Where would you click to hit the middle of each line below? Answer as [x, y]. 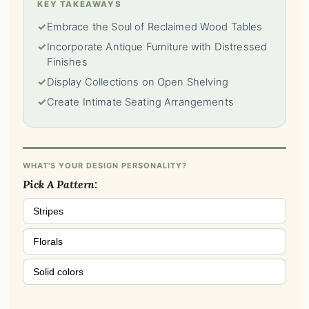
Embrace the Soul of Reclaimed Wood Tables [154, 27]
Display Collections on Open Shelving [137, 82]
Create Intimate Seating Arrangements [140, 102]
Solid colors [59, 272]
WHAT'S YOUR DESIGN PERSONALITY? [105, 166]
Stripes [49, 211]
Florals [48, 242]
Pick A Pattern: [60, 185]
